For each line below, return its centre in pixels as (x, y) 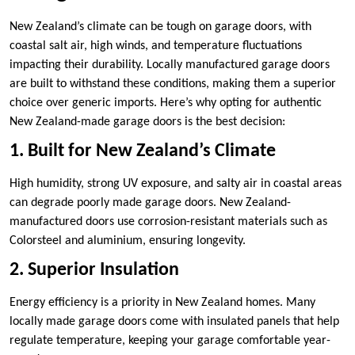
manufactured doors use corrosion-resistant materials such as (168, 222)
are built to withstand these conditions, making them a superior (173, 84)
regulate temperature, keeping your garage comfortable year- (170, 341)
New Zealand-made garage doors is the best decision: (147, 122)
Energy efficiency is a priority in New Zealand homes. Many (162, 303)
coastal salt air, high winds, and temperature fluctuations (156, 46)
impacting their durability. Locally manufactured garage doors (170, 65)
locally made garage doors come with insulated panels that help (174, 322)
